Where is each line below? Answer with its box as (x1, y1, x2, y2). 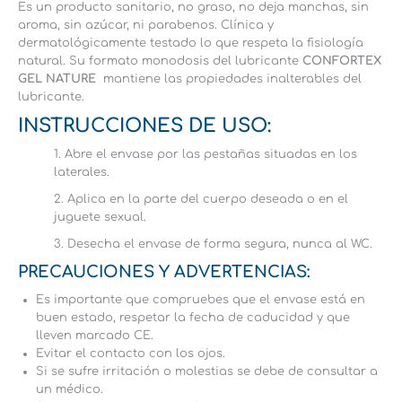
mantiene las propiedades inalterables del (100, 73, 362, 85)
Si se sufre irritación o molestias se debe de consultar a (36, 365, 378, 378)
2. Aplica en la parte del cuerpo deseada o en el (54, 193, 348, 205)
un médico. (36, 383, 103, 396)
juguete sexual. (54, 211, 146, 223)
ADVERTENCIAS (174, 263, 307, 281)
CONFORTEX (302, 55, 381, 67)
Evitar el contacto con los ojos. (36, 347, 225, 360)
